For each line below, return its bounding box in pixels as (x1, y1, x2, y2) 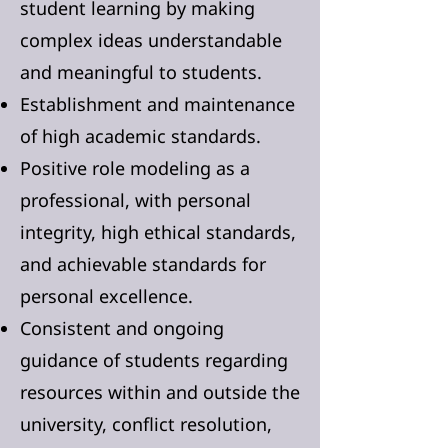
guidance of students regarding (20, 348, 288, 372)
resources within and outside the (20, 380, 300, 404)
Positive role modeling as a (20, 156, 250, 180)
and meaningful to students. (20, 60, 262, 84)
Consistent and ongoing (20, 316, 224, 340)
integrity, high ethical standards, (20, 220, 296, 244)
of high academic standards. (20, 124, 261, 148)
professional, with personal (20, 188, 251, 212)
